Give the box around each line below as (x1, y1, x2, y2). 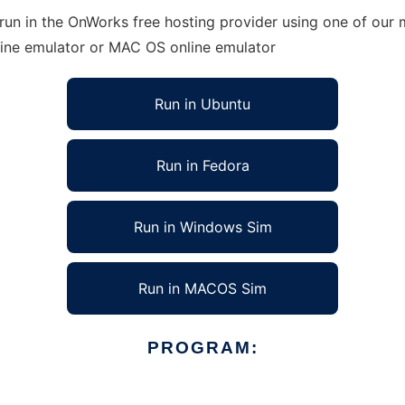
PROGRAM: (146, 338, 259, 357)
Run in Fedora (155, 156, 250, 174)
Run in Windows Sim (133, 218, 272, 236)
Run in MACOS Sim (138, 279, 267, 297)
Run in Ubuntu (155, 95, 250, 113)
